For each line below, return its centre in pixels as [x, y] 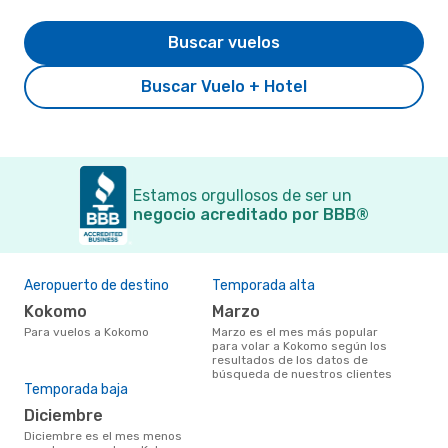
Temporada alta [263, 285]
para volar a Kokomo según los [299, 345]
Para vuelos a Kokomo [90, 331]
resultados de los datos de [290, 359]
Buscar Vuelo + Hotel [224, 86]
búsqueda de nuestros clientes [302, 373]
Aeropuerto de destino [96, 285]
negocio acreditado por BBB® [251, 214]
